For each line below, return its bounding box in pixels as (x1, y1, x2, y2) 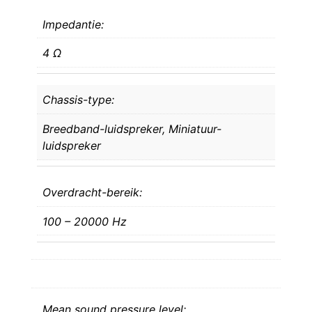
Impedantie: (42, 17, 104, 31)
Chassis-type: (42, 93, 114, 107)
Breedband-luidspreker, (42, 122, 169, 136)
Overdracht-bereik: (42, 185, 142, 199)
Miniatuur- (169, 122, 221, 136)
